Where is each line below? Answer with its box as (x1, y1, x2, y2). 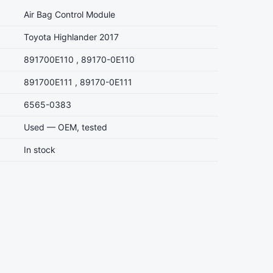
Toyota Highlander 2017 (24, 32, 119, 42)
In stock (24, 144, 55, 155)
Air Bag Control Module (24, 9, 115, 19)
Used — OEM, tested (24, 122, 107, 132)
